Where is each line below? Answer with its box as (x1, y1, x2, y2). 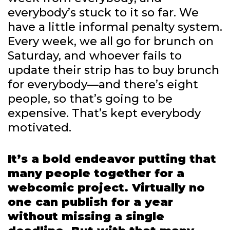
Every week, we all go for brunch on (8, 34, 214, 49)
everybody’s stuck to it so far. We (8, 6, 199, 20)
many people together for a (8, 166, 184, 181)
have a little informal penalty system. (8, 20, 222, 34)
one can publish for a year (8, 195, 173, 209)
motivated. (8, 121, 71, 135)
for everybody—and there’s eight (8, 78, 198, 92)
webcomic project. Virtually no (8, 181, 205, 195)
